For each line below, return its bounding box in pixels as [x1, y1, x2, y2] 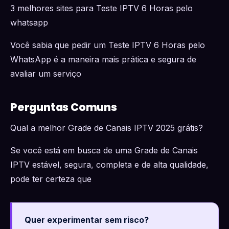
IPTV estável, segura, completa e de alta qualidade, [10, 159, 209, 170]
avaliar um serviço [10, 68, 81, 79]
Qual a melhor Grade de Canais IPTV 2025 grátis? [10, 123, 203, 133]
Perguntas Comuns [10, 100, 117, 114]
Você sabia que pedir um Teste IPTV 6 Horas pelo [10, 40, 205, 50]
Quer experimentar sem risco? [25, 215, 149, 225]
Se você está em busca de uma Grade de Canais [10, 145, 198, 155]
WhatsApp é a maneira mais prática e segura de [10, 54, 196, 64]
